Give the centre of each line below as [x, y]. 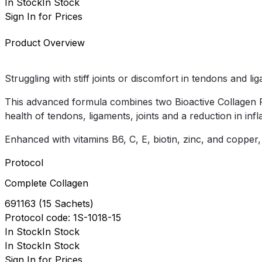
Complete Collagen [46, 183]
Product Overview [45, 43]
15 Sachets [66, 203]
